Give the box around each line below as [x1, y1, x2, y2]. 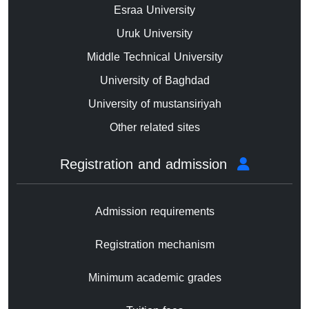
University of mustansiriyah [88, 93, 221, 115]
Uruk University [117, 23, 192, 45]
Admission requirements [94, 201, 215, 223]
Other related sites [109, 117, 200, 139]
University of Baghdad [99, 70, 210, 92]
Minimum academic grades [88, 267, 221, 289]
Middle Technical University [86, 46, 223, 68]
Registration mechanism [94, 234, 215, 256]
